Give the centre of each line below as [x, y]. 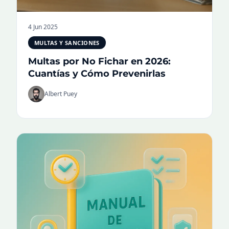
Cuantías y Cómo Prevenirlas [97, 73]
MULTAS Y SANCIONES [67, 42]
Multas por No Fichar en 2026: [99, 61]
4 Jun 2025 [43, 27]
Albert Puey [61, 94]
